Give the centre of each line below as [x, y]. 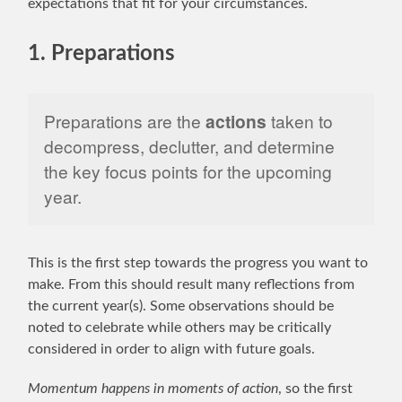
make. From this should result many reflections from [192, 284]
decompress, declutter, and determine [189, 146]
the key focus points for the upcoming [188, 171]
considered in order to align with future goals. [172, 349]
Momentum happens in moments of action [153, 388]
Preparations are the [124, 121]
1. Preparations [102, 53]
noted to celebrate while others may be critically [180, 327]
